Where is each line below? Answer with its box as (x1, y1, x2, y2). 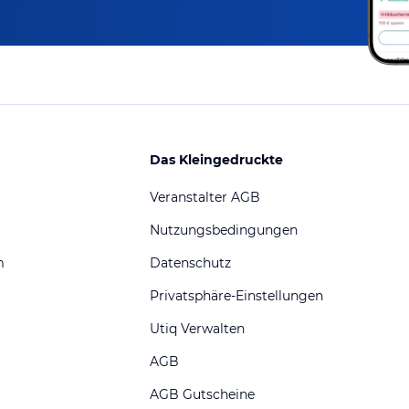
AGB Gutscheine (150, 386, 255, 404)
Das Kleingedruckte (150, 151, 283, 168)
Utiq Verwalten (150, 320, 245, 338)
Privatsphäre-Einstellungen (150, 288, 323, 305)
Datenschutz (150, 255, 231, 272)
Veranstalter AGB (150, 189, 260, 206)
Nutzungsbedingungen (150, 222, 298, 239)
